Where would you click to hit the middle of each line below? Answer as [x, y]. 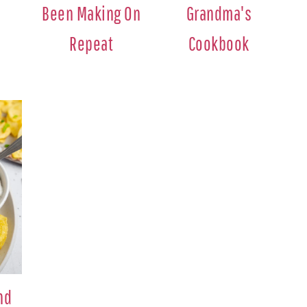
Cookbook [219, 44]
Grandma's [219, 14]
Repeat [91, 44]
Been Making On [91, 14]
